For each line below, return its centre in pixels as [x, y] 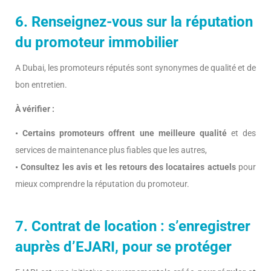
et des [241, 133]
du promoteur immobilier [97, 43]
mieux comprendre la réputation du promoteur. [102, 184]
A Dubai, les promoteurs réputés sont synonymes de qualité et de [135, 68]
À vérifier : [35, 109]
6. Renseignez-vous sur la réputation [134, 22]
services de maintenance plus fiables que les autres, [111, 150]
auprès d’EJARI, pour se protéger [125, 247]
